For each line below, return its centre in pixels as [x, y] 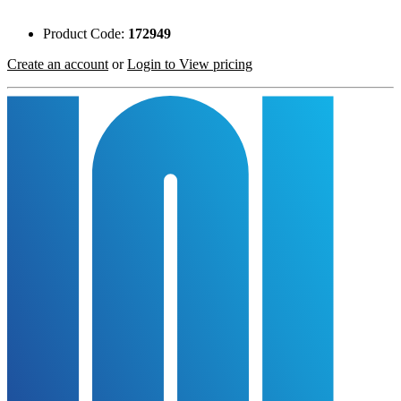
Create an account [58, 64]
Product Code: [85, 33]
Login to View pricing [190, 64]
